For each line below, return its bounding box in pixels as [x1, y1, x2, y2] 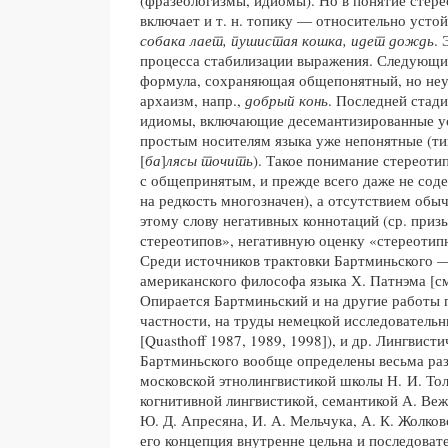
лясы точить [166, 149, 253, 170]
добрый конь [245, 89, 328, 110]
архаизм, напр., [140, 89, 245, 110]
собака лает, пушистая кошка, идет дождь [140, 29, 434, 50]
